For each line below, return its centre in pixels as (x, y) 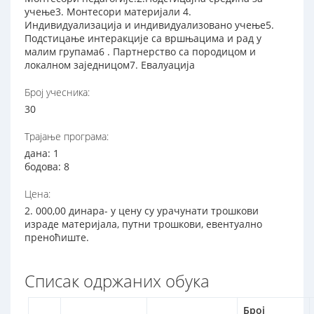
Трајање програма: (67, 137)
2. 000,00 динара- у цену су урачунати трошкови (142, 211)
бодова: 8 (47, 167)
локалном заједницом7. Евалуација (110, 65)
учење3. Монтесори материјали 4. (108, 12)
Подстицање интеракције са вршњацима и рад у (143, 39)
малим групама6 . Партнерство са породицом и (140, 52)
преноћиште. (57, 238)
